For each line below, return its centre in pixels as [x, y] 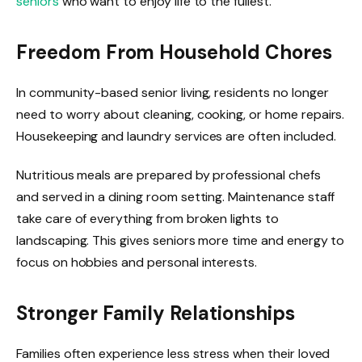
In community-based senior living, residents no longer [173, 92]
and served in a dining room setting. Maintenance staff [176, 196]
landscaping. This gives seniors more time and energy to [181, 240]
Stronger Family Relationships [156, 314]
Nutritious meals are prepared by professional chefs [168, 175]
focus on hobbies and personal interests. [137, 262]
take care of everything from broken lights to [147, 218]
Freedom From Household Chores [174, 52]
